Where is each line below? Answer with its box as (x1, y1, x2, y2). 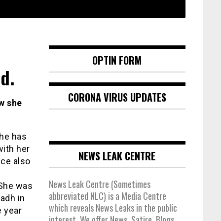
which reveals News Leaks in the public (48, 201, 177, 215)
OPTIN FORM (92, 53, 142, 68)
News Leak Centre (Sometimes (48, 178, 150, 191)
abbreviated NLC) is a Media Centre (48, 189, 166, 203)
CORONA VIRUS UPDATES (68, 90, 166, 105)
